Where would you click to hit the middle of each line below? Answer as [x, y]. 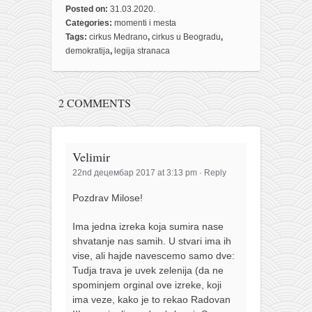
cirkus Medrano [118, 37]
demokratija [88, 50]
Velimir [91, 156]
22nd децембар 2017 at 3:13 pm [135, 172]
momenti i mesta [145, 23]
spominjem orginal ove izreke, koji [147, 284]
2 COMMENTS [94, 103]
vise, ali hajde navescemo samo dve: [154, 255]
